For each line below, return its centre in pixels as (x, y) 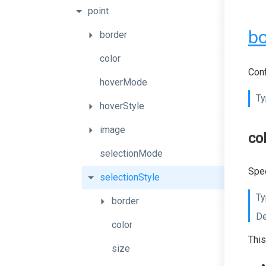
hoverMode (123, 82)
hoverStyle (122, 106)
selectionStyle (130, 177)
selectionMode (131, 153)
